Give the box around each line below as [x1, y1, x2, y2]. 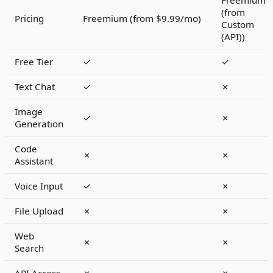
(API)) [221, 30, 245, 43]
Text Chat [15, 80, 55, 93]
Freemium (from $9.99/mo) [83, 12, 201, 24]
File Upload [15, 205, 63, 217]
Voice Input [15, 180, 63, 192]
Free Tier [15, 55, 53, 68]
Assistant [15, 155, 53, 167]
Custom [221, 18, 254, 30]
